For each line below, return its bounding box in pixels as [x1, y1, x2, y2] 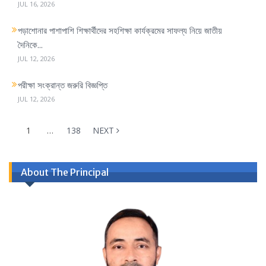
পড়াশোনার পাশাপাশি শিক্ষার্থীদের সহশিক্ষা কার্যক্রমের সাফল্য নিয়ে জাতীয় [18, 24, 222, 36]
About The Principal [21, 166, 109, 178]
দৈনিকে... [18, 38, 43, 50]
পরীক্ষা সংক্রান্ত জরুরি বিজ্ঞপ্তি [18, 78, 107, 91]
